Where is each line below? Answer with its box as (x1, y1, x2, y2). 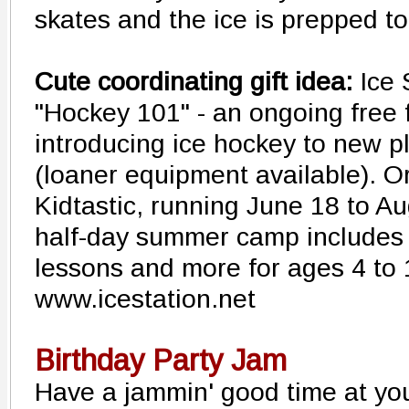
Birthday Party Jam (35, 344, 287, 377)
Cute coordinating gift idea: (35, 67, 352, 96)
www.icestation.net (35, 284, 256, 313)
